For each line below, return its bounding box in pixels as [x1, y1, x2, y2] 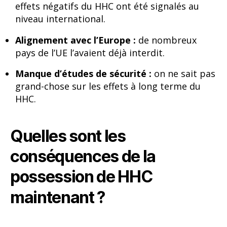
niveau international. [15, 13, 105, 25]
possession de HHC [10, 167, 153, 187]
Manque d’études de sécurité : [15, 67, 152, 80]
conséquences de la [10, 146, 156, 167]
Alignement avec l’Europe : [15, 33, 136, 46]
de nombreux [136, 33, 197, 46]
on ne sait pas [152, 67, 215, 80]
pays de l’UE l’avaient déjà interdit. [15, 46, 165, 59]
